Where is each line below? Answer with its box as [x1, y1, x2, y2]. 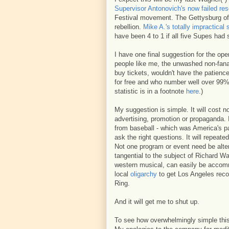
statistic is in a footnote [114, 87, 186, 95]
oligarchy [130, 170, 157, 178]
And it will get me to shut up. [114, 198, 199, 205]
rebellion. [114, 23, 143, 31]
